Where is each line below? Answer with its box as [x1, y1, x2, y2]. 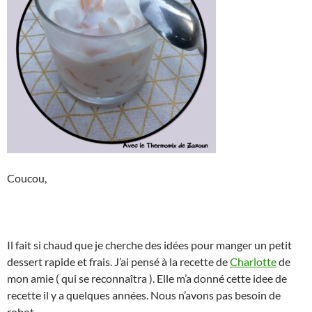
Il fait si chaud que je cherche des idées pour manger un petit [7, 238, 292, 252]
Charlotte [230, 255, 276, 269]
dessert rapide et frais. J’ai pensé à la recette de [7, 255, 230, 269]
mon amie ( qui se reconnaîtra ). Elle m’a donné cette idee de [7, 272, 287, 286]
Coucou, [7, 171, 47, 185]
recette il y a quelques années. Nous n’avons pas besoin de [7, 288, 281, 302]
